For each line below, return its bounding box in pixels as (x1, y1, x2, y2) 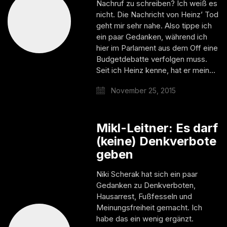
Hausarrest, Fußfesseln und (96, 191, 193, 201)
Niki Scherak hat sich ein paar (96, 169, 198, 179)
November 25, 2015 (109, 86, 176, 95)
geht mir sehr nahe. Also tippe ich (96, 20, 212, 30)
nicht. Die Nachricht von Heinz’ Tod (96, 9, 219, 19)
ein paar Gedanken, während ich (96, 31, 208, 42)
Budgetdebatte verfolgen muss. (96, 54, 216, 64)
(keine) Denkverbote (96, 133, 217, 148)
